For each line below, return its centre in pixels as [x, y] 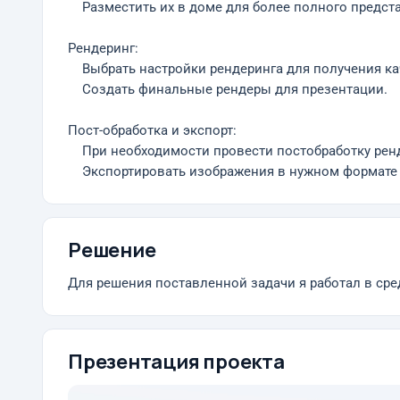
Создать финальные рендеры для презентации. [228, 90]
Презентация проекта [176, 362]
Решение [112, 250]
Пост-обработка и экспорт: [152, 131]
